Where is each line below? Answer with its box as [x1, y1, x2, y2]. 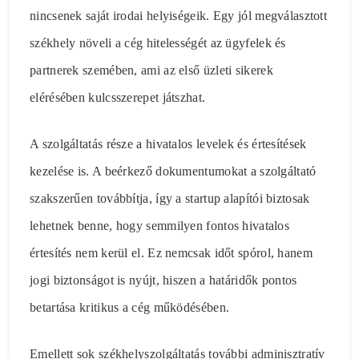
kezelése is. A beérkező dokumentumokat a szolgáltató [30, 164, 317, 179]
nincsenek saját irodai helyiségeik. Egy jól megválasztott [30, 9, 328, 23]
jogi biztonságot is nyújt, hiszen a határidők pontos [30, 273, 297, 288]
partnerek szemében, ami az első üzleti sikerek [30, 63, 273, 78]
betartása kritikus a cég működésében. [30, 301, 230, 315]
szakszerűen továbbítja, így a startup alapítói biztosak [30, 192, 310, 206]
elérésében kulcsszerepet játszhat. [30, 91, 206, 105]
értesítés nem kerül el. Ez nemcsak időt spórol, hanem [30, 246, 313, 260]
